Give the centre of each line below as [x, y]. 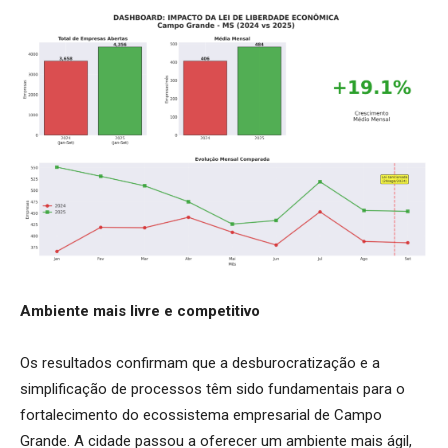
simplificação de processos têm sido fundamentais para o [212, 388]
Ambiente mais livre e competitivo [140, 310]
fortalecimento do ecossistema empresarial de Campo [201, 414]
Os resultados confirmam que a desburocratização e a [200, 362]
